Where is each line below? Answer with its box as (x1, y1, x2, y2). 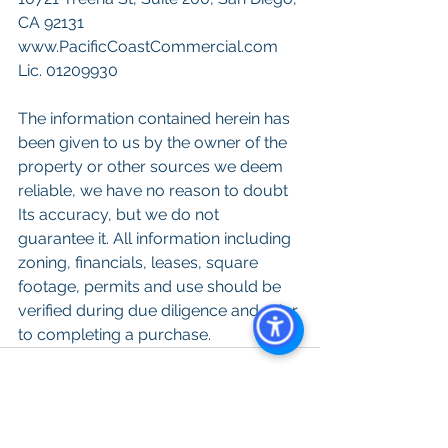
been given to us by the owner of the (18, 133, 291, 153)
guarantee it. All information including (18, 229, 295, 249)
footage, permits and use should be (18, 277, 285, 297)
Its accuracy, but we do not (18, 205, 223, 225)
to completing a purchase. (18, 325, 211, 345)
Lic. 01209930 (18, 61, 118, 81)
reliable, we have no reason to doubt (18, 181, 292, 201)
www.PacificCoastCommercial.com (18, 37, 278, 57)
